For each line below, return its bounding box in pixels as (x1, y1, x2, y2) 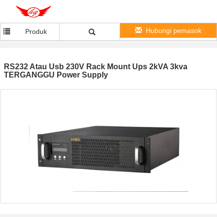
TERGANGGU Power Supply (4, 71, 108, 79)
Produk (25, 28, 47, 35)
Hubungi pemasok (146, 27, 201, 34)
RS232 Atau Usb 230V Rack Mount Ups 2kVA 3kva (4, 62, 187, 71)
